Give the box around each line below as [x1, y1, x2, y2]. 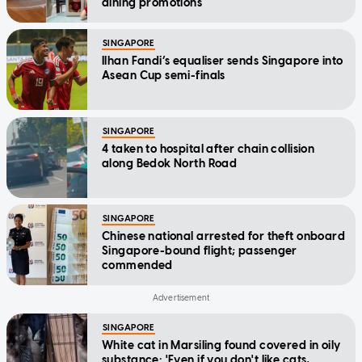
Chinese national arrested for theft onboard [102, 229, 346, 244]
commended [102, 259, 173, 273]
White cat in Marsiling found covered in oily [102, 339, 341, 353]
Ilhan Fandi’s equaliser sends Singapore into [102, 54, 343, 69]
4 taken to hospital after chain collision [102, 142, 315, 157]
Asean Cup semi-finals [102, 69, 225, 83]
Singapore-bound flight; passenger [102, 244, 297, 259]
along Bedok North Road [102, 157, 238, 171]
